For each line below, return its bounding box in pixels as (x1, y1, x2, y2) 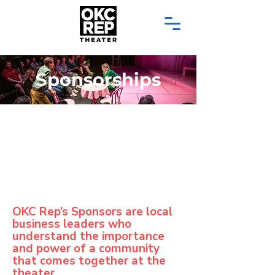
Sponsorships (36, 69, 161, 90)
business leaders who (12, 216, 131, 232)
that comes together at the (12, 253, 166, 269)
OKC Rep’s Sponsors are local (12, 204, 172, 220)
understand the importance (12, 228, 165, 244)
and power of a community (12, 241, 160, 257)
